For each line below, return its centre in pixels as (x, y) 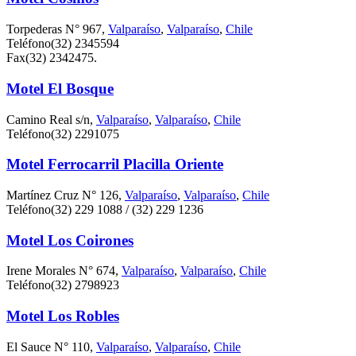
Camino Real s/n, (51, 119)
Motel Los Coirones (70, 240)
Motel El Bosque (60, 88)
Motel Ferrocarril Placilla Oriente (115, 164)
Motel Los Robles (63, 316)
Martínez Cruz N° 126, (66, 195)
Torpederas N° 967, (57, 29)
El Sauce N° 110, (51, 346)
